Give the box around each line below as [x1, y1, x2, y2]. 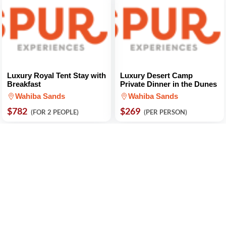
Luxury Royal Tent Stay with [7, 71, 106, 80]
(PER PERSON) [144, 107, 187, 116]
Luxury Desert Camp [120, 71, 193, 80]
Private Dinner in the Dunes [120, 79, 217, 88]
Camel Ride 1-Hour [7, 214, 74, 223]
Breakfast [7, 79, 41, 88]
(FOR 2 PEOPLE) [31, 107, 79, 116]
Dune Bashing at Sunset [120, 214, 205, 223]
